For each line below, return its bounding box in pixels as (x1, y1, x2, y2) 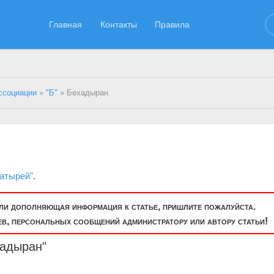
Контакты (100, 19, 137, 29)
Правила (155, 19, 190, 29)
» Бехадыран (57, 89, 109, 97)
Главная (49, 19, 83, 29)
